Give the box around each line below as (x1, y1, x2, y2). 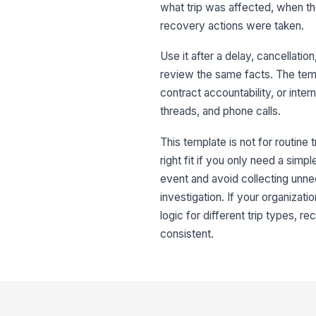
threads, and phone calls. (160, 104, 281, 119)
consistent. (160, 226, 214, 241)
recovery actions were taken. (160, 18, 305, 32)
